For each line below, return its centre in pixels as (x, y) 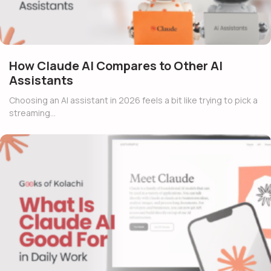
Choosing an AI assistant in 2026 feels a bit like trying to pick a (133, 100)
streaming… (32, 113)
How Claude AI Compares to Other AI (116, 66)
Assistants (41, 80)
